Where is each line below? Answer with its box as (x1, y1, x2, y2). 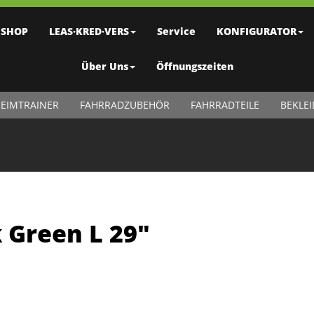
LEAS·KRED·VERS (48, 25, 129, 38)
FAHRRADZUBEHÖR (79, 98, 170, 111)
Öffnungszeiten (156, 60, 233, 73)
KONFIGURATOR (216, 25, 296, 38)
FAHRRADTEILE (190, 98, 259, 111)
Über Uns (81, 60, 128, 73)
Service (156, 25, 196, 38)
